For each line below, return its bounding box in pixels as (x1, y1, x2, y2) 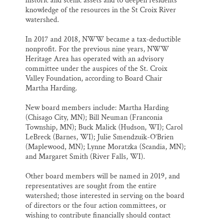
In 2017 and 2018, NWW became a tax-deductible (25, 34, 181, 45)
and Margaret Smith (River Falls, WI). (25, 152, 145, 162)
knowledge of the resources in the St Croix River (25, 5, 176, 16)
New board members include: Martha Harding (25, 103, 169, 113)
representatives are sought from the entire (25, 181, 156, 192)
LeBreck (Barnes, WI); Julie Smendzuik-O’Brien (25, 132, 174, 143)
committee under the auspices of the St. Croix (25, 64, 167, 74)
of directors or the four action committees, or (25, 200, 166, 211)
